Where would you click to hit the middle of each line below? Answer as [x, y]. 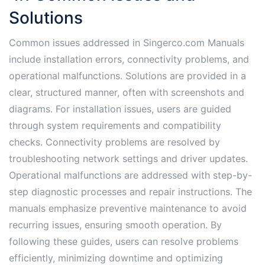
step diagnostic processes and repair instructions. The [130, 191]
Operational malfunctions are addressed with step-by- [130, 175]
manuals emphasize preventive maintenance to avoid [128, 208]
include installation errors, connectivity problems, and [129, 59]
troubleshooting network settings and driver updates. [128, 158]
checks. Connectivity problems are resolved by [114, 142]
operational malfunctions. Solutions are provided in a [127, 75]
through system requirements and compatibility [115, 125]
